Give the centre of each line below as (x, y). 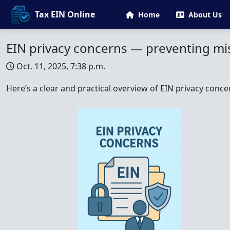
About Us (205, 14)
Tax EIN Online (65, 14)
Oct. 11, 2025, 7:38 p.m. (61, 66)
